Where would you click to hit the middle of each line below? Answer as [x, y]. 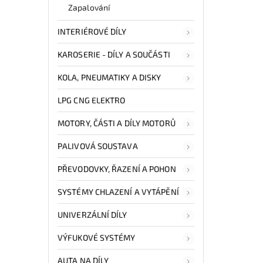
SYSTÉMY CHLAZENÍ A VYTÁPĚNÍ [118, 191]
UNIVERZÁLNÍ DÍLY [92, 214]
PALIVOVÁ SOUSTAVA [98, 146]
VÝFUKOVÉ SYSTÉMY [97, 237]
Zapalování [89, 7]
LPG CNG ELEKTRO [92, 100]
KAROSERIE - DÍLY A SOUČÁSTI [114, 54]
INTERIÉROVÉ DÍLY [92, 31]
